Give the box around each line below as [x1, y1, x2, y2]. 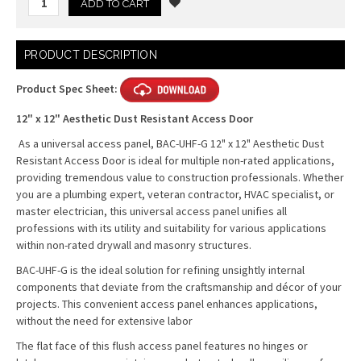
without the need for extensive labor [16, 313, 195, 328]
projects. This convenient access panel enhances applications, [16, 297, 317, 311]
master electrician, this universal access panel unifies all [16, 204, 287, 218]
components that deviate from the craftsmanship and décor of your [16, 280, 342, 294]
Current [16, 41, 56, 54]
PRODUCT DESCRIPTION [24, 48, 157, 61]
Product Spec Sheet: [16, 81, 120, 96]
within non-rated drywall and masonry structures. [16, 238, 254, 252]
